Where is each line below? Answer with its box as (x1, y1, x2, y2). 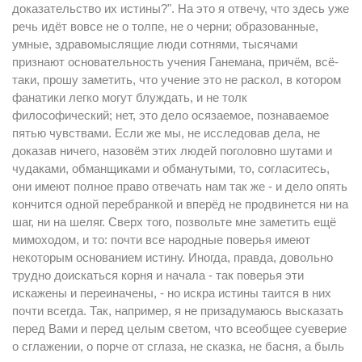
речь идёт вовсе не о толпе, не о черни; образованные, (12, 19, 318, 33)
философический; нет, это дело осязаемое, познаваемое (12, 108, 329, 122)
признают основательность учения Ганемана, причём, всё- (12, 55, 339, 69)
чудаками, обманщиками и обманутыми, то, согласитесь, (12, 162, 330, 175)
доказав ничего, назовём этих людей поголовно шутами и (12, 144, 332, 158)
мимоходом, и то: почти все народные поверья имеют (12, 233, 310, 246)
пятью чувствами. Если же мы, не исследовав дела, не (12, 126, 320, 140)
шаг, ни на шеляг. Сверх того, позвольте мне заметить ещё (12, 215, 336, 229)
